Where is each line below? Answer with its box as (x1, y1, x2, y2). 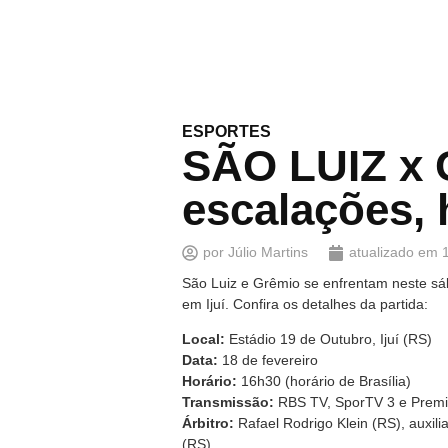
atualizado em (349, 244, 438, 260)
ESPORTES (182, 123, 271, 140)
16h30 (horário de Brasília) (241, 373, 411, 390)
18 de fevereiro (222, 352, 318, 369)
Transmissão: (182, 394, 274, 411)
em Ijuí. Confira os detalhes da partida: (182, 296, 428, 312)
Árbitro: (182, 415, 238, 432)
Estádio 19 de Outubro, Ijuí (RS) (225, 331, 432, 348)
